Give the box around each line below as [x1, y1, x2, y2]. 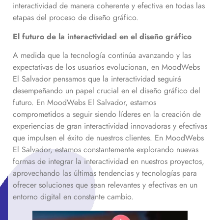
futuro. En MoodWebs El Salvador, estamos [13, 97, 156, 109]
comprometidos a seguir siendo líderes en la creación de [13, 109, 201, 120]
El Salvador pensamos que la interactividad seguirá [13, 73, 181, 85]
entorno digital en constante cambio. [13, 191, 136, 203]
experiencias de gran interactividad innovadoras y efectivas [13, 120, 207, 132]
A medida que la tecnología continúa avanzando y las [13, 50, 191, 61]
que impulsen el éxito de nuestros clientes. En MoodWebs [13, 132, 204, 144]
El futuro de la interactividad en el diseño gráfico [13, 30, 192, 42]
